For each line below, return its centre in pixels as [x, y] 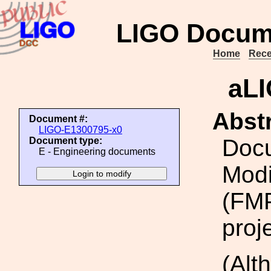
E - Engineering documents [97, 152]
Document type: [66, 141]
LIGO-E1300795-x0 [80, 130]
